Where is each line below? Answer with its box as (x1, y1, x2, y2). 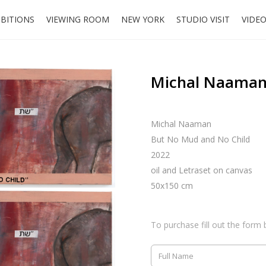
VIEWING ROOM (46, 14, 109, 25)
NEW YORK (121, 14, 164, 25)
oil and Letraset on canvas (151, 164, 252, 176)
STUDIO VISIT (176, 14, 230, 25)
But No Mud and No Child (151, 134, 250, 145)
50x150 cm (151, 180, 193, 191)
